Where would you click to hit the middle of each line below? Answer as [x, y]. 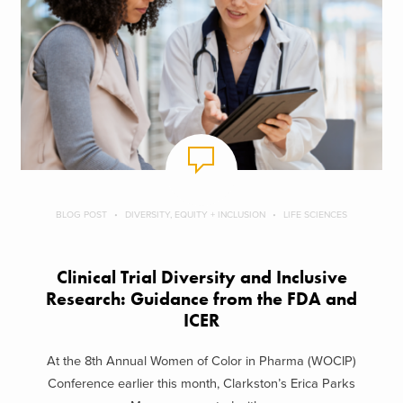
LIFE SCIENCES [315, 215]
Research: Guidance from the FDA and [201, 300]
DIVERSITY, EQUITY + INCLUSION [195, 215]
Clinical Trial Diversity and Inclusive [201, 278]
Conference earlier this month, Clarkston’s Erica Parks [201, 383]
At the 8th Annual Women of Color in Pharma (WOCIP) [201, 361]
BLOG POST [81, 215]
